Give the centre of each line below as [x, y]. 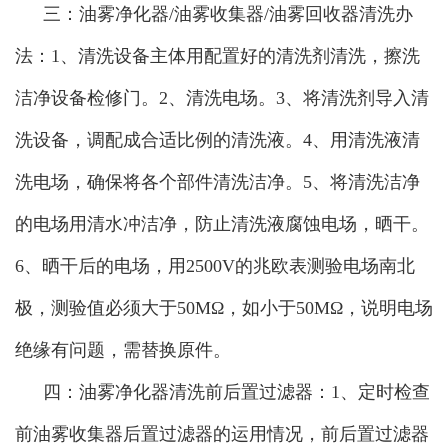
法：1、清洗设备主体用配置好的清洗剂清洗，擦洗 [217, 56]
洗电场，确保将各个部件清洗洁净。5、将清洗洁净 [217, 182]
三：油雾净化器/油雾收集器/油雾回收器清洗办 [228, 14]
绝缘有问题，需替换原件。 [123, 350]
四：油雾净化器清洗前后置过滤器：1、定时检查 [236, 392]
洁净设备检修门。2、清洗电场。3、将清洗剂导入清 [222, 98]
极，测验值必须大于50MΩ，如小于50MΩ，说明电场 [224, 308]
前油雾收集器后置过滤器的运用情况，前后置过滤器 [222, 434]
